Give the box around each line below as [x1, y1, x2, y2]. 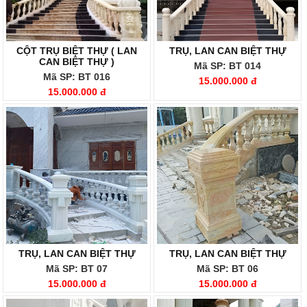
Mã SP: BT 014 [194, 60, 261, 71]
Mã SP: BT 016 [43, 71, 110, 82]
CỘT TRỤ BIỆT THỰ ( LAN [16, 45, 137, 56]
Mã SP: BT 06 [197, 263, 258, 274]
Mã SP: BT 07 [46, 263, 108, 274]
